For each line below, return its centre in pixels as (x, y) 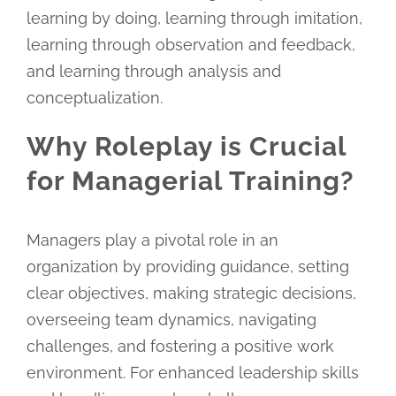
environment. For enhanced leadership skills (192, 372)
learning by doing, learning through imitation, (194, 18)
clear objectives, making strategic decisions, (191, 293)
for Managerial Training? (190, 180)
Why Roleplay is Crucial (186, 146)
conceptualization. (94, 97)
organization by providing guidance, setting (187, 266)
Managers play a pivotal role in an (152, 240)
